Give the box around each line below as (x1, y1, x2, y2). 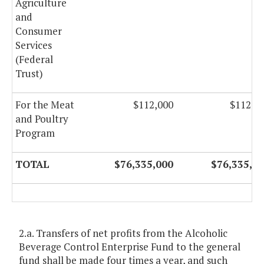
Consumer (15, 24, 62, 38)
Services (15, 38, 52, 52)
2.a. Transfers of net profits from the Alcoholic (19, 226, 227, 240)
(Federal (15, 52, 53, 67)
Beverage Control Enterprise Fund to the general (19, 240, 240, 254)
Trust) (15, 67, 43, 81)
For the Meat (15, 98, 74, 112)
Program (15, 126, 55, 140)
